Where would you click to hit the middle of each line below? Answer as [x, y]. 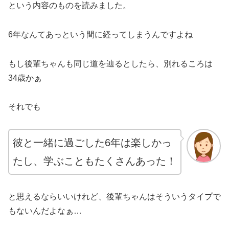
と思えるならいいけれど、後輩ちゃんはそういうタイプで [114, 196]
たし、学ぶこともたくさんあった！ [95, 161]
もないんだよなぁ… [45, 211]
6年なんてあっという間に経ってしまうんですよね [100, 34]
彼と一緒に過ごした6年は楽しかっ [92, 143]
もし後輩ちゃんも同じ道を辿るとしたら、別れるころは [110, 63]
